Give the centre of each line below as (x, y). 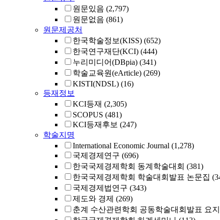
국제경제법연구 (100, 188)
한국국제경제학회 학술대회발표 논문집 (141, 177)
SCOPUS (88, 115)
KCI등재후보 (95, 124)
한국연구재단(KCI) (106, 51)
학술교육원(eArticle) (107, 73)
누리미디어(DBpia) (105, 62)
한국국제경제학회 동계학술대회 (129, 166)
